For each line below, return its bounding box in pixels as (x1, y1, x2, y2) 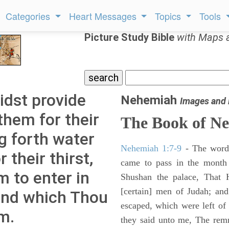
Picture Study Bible (84, 31, 177, 43)
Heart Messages (68, 9, 139, 22)
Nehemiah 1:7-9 (121, 143, 182, 153)
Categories (6, 9, 53, 22)
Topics (155, 9, 184, 22)
